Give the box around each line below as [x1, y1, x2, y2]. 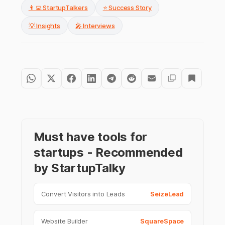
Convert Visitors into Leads [41, 190, 125, 198]
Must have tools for [33, 130, 148, 145]
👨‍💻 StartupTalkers [28, 4, 88, 12]
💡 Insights [28, 22, 60, 30]
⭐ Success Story [102, 4, 152, 12]
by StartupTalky [33, 161, 126, 176]
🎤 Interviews [75, 22, 115, 30]
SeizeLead [150, 190, 184, 198]
